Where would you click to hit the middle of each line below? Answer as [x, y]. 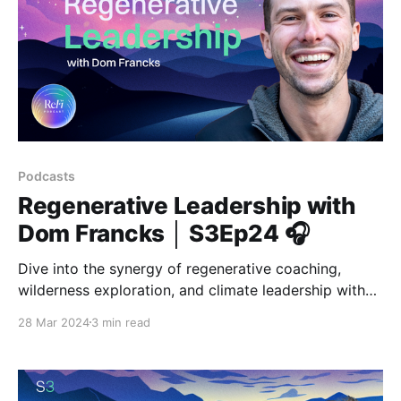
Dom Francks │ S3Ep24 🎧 [164, 233]
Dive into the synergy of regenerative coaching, [179, 268]
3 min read [121, 322]
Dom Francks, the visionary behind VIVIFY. [161, 311]
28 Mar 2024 [54, 322]
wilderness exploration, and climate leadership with [192, 290]
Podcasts [47, 175]
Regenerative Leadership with [187, 205]
